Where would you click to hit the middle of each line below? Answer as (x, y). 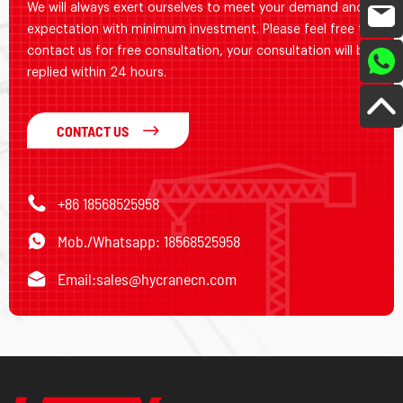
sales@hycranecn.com (166, 279)
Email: (77, 279)
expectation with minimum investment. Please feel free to (199, 30)
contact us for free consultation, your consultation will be (199, 52)
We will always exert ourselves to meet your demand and (196, 9)
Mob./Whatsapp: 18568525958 (149, 242)
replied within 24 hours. (97, 73)
